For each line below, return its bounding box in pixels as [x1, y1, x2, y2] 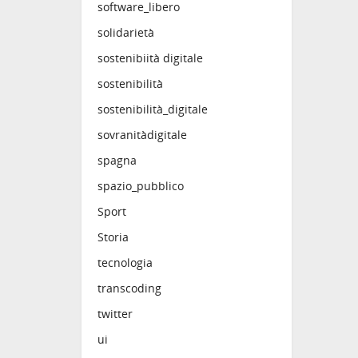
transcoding [97, 280, 161, 296]
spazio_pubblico [97, 177, 184, 193]
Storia [97, 229, 129, 245]
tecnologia [97, 254, 153, 270]
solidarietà [97, 24, 154, 40]
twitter [97, 305, 133, 321]
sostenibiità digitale [97, 50, 203, 66]
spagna [97, 152, 137, 168]
